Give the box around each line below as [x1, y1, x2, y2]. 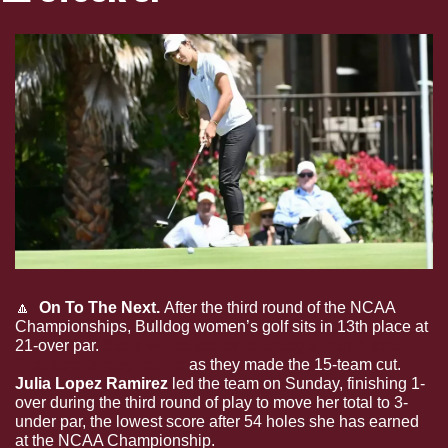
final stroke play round [15, 355, 185, 373]
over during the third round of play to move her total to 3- [15, 393, 408, 411]
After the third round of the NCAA [164, 298, 395, 316]
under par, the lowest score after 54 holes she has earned [15, 412, 419, 430]
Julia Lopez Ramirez [15, 374, 168, 392]
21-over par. [15, 336, 103, 354]
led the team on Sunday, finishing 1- [168, 374, 425, 392]
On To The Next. [31, 298, 164, 316]
